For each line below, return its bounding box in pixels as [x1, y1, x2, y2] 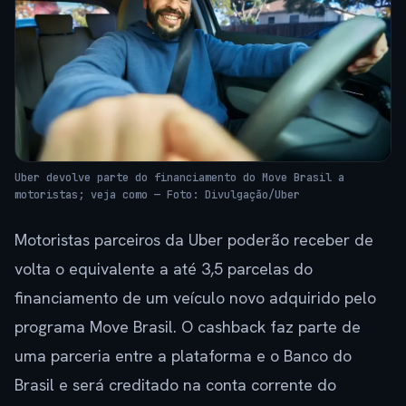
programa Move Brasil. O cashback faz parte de [14, 316, 361, 338]
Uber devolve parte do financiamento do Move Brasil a [14, 170, 344, 186]
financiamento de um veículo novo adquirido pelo [14, 287, 376, 309]
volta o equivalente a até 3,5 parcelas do [14, 258, 313, 280]
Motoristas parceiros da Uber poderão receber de [14, 229, 373, 251]
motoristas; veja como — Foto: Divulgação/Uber [14, 188, 300, 203]
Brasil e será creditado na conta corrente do [14, 374, 336, 396]
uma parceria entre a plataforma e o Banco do [14, 345, 352, 367]
